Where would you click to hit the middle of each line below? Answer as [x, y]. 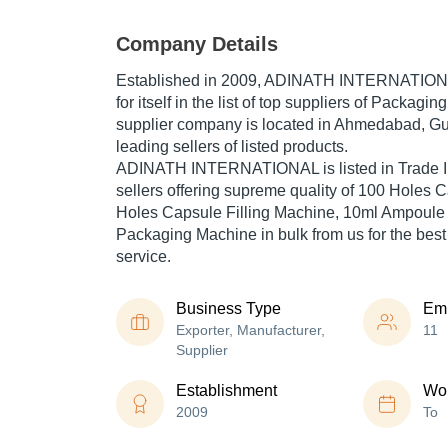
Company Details [197, 44]
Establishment [226, 391]
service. [143, 257]
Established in [168, 81]
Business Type [228, 309]
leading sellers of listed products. [232, 147]
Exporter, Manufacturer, [250, 330]
